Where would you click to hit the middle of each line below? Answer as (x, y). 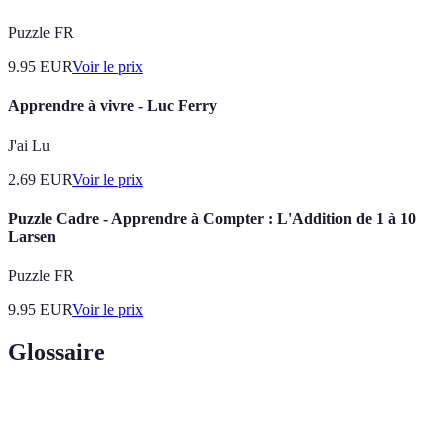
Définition (156, 413)
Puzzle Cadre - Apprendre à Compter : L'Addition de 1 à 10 (212, 218)
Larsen (32, 236)
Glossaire (56, 352)
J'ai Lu (29, 145)
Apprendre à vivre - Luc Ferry (112, 106)
